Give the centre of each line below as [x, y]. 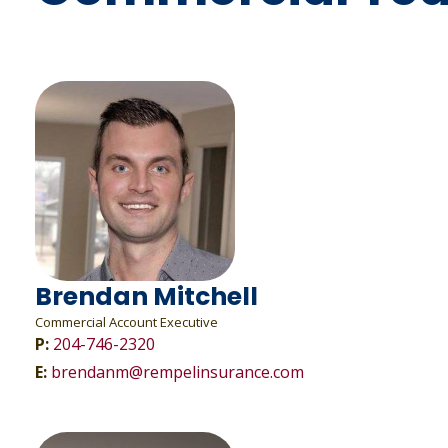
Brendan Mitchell [146, 296]
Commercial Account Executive [126, 322]
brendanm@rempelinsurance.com [177, 372]
